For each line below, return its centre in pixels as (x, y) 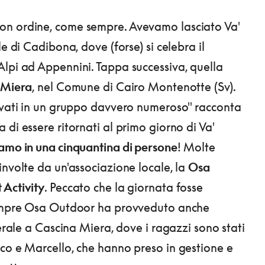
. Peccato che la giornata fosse (124, 187)
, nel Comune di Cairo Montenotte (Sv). (134, 87)
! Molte (196, 147)
